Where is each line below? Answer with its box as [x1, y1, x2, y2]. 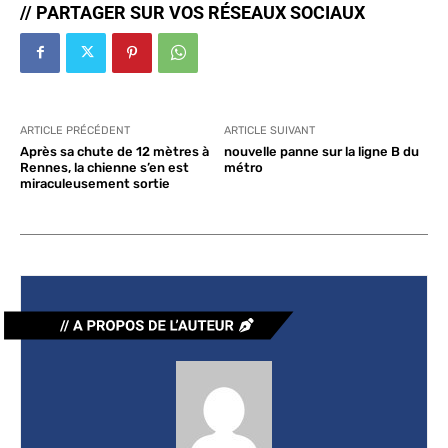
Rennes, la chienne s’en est [20, 159, 189, 175]
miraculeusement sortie [20, 175, 170, 191]
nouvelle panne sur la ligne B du [223, 143, 419, 159]
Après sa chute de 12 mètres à [20, 143, 209, 159]
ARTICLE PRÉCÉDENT [20, 123, 130, 137]
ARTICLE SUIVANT [223, 123, 315, 137]
